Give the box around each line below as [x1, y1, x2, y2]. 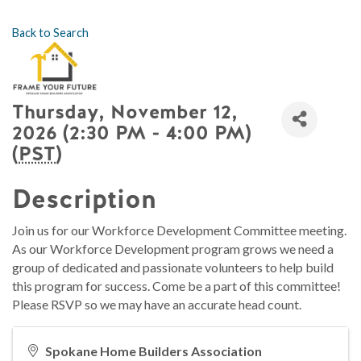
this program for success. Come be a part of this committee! [12, 277, 341, 293]
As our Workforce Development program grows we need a [12, 240, 334, 256]
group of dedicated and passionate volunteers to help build [12, 259, 334, 275]
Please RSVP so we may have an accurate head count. [12, 296, 301, 312]
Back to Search [12, 25, 89, 39]
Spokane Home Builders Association [45, 342, 262, 359]
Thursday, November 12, [12, 98, 238, 124]
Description [12, 181, 156, 216]
